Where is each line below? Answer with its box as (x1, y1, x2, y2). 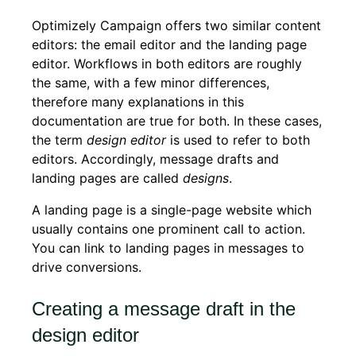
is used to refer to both (166, 132, 310, 148)
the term (32, 132, 87, 148)
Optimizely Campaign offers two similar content (32, 17, 321, 33)
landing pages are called (32, 170, 183, 186)
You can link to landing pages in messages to (32, 240, 304, 256)
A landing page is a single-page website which (32, 202, 311, 218)
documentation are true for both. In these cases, (32, 113, 322, 129)
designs (183, 170, 229, 186)
